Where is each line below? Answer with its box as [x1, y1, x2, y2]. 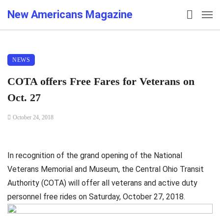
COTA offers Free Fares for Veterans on [7, 75, 194, 87]
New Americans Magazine [7, 8, 133, 21]
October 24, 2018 [12, 114, 54, 121]
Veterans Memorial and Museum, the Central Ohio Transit [7, 165, 204, 174]
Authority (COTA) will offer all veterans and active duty [7, 178, 197, 188]
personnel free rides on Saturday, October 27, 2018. [7, 192, 185, 201]
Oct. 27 [7, 91, 41, 104]
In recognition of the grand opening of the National [7, 151, 182, 160]
